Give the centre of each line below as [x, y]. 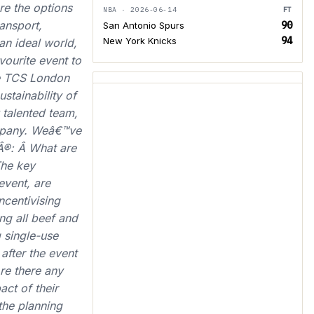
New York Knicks [140, 41]
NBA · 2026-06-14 [140, 9]
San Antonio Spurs [144, 25]
